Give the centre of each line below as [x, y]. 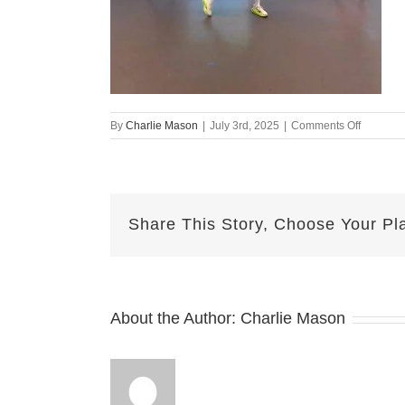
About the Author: [175, 318]
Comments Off [326, 126]
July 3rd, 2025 [245, 126]
